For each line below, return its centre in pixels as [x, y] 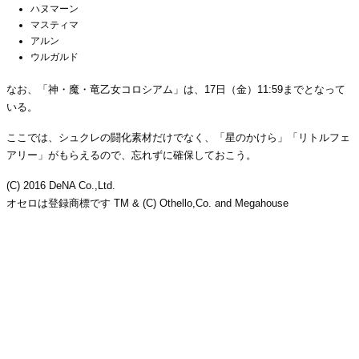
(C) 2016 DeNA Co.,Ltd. [61, 185]
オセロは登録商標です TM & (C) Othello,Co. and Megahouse [147, 203]
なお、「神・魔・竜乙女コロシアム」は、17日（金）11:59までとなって [176, 89]
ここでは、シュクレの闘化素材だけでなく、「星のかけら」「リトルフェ [178, 137]
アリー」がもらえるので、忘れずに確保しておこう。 [131, 155]
